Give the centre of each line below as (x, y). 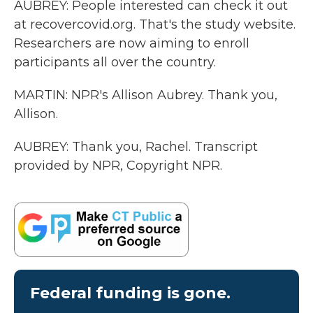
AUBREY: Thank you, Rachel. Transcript (136, 147)
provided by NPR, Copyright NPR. (118, 166)
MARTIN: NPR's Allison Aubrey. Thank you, (146, 95)
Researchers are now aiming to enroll (132, 43)
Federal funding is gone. (130, 293)
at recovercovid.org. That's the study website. (155, 24)
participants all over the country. (115, 62)
